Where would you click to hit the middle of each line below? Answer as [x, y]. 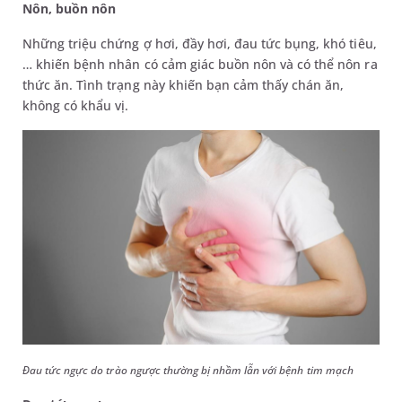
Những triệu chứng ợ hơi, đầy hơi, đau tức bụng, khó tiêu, [200, 43]
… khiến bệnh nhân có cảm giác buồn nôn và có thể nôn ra [200, 64]
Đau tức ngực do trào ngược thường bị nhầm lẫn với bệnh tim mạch [188, 370]
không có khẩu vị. [76, 105]
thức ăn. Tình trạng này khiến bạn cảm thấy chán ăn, [184, 84]
